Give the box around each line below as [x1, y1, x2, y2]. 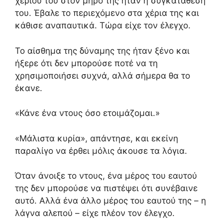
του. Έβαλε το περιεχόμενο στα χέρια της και [15, 8, 199, 18]
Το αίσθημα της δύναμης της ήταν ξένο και [15, 45, 190, 56]
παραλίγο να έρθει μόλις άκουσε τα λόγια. [15, 145, 187, 156]
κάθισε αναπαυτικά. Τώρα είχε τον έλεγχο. [15, 20, 191, 30]
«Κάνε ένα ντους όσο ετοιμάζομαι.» [15, 108, 160, 118]
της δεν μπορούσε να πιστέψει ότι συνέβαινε [15, 183, 198, 193]
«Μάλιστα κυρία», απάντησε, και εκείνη [15, 133, 178, 143]
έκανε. [15, 83, 42, 93]
